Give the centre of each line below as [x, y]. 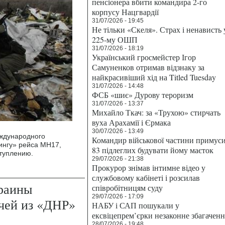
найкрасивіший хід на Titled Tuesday [154, 77]
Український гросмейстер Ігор [144, 57]
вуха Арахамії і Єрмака [131, 122]
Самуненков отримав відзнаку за [148, 67]
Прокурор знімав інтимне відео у [149, 167]
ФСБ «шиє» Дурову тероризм [143, 95]
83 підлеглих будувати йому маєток [153, 150]
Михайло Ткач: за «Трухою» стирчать [156, 112]
